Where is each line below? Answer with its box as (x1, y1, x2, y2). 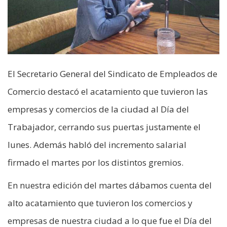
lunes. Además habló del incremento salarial (8, 138, 186, 150)
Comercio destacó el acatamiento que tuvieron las (8, 85, 208, 97)
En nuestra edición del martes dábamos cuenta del (8, 179, 212, 191)
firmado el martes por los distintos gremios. (8, 156, 183, 168)
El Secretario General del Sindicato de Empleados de (8, 67, 217, 80)
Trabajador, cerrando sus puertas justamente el (8, 121, 201, 133)
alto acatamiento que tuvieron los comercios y (8, 197, 193, 209)
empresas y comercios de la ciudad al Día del (8, 103, 189, 115)
